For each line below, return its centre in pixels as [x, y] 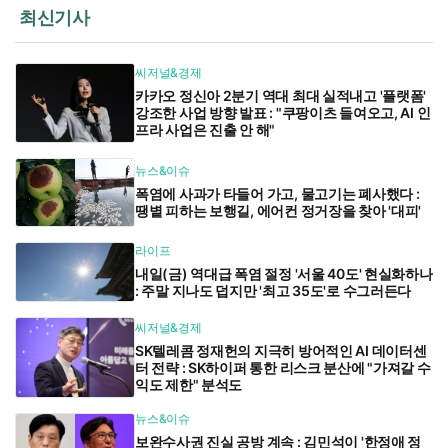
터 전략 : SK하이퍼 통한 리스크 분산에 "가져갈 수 [283, 367]
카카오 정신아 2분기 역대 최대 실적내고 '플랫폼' [281, 96]
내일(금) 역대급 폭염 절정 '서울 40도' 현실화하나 [284, 273]
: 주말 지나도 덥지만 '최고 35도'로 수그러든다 [273, 290]
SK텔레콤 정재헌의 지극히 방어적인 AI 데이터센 [281, 350]
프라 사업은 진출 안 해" [205, 130]
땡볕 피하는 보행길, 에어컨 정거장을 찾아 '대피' [278, 211]
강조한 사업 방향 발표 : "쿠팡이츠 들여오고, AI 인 [283, 113]
